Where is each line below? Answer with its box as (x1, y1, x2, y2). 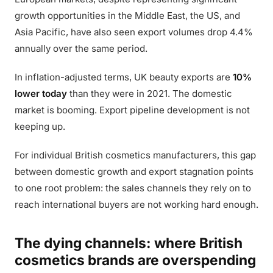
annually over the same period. (15, 43, 147, 54)
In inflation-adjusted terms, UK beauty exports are (15, 71, 233, 83)
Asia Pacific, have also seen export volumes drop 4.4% (15, 26, 253, 38)
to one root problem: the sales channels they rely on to (15, 182, 251, 194)
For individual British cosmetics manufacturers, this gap (15, 149, 256, 161)
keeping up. (15, 121, 65, 132)
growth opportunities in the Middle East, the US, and (15, 10, 240, 21)
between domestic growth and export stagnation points (15, 166, 253, 177)
